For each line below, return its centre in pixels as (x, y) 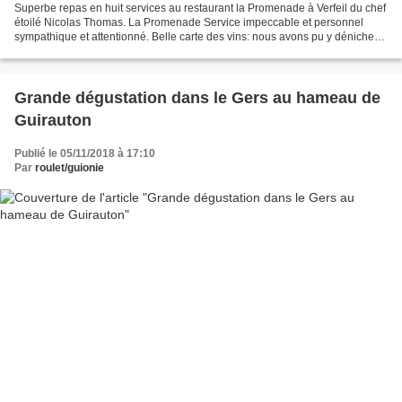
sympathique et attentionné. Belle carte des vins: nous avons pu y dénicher (196, 36)
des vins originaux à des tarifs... (91, 51)
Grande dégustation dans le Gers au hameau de (197, 97)
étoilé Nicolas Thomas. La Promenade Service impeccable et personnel (189, 22)
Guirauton (53, 120)
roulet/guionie (70, 167)
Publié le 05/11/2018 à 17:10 (85, 153)
